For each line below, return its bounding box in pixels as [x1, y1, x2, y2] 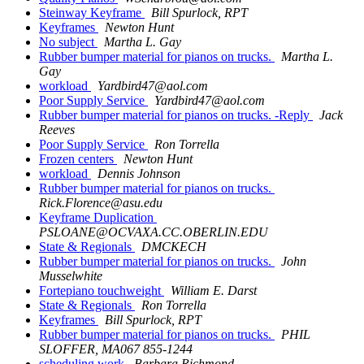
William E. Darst [171, 284, 257, 298]
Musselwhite [39, 269, 102, 284]
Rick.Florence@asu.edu [39, 196, 162, 210]
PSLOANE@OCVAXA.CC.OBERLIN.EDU [39, 225, 268, 240]
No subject [39, 35, 97, 50]
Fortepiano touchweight [39, 284, 164, 298]
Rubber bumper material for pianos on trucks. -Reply [39, 108, 313, 123]
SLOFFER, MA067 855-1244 [39, 342, 193, 357]
